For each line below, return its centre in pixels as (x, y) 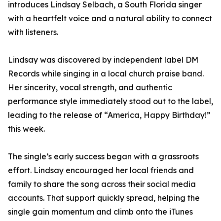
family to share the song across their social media (102, 184)
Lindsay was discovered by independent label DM (103, 60)
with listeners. (33, 32)
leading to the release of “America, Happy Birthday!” (109, 115)
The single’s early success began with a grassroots (103, 157)
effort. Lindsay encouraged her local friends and (101, 170)
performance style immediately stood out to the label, (110, 101)
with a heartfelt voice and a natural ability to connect (110, 18)
